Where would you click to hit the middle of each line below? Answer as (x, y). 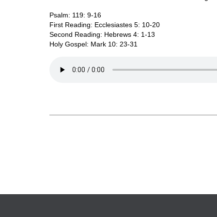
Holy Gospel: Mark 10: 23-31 (93, 44)
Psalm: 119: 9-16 (75, 15)
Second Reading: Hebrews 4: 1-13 (102, 34)
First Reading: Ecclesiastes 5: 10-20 (105, 24)
